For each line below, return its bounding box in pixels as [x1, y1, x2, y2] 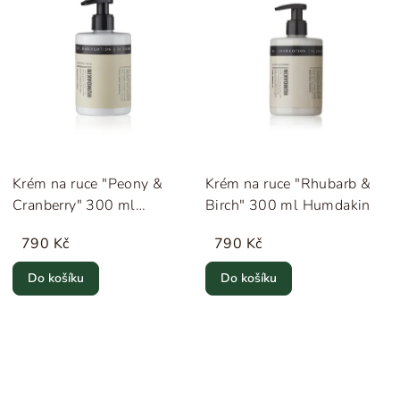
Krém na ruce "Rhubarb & [205, 173, 371, 194]
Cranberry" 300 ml [12, 195, 136, 215]
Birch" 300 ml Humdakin [205, 195, 371, 215]
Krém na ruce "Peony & [12, 173, 163, 194]
